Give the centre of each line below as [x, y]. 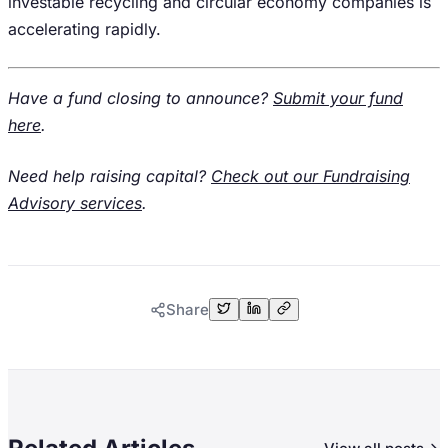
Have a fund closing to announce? [140, 98]
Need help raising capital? [109, 176]
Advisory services [75, 203]
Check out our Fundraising [310, 176]
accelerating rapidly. [84, 29]
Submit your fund [338, 98]
